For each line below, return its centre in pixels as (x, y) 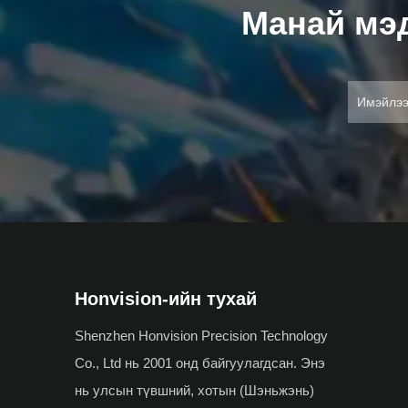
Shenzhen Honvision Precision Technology (201, 335)
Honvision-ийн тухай (166, 298)
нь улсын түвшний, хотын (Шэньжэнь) (194, 390)
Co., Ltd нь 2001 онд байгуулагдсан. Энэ (200, 362)
